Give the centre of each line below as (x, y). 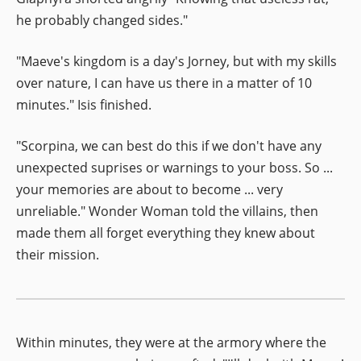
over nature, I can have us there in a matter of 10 (164, 83)
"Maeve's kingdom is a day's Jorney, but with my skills (176, 61)
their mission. (58, 254)
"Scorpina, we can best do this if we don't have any (169, 145)
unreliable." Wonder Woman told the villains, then (167, 211)
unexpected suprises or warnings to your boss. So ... (174, 167)
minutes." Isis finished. (84, 104)
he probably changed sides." (102, 20)
